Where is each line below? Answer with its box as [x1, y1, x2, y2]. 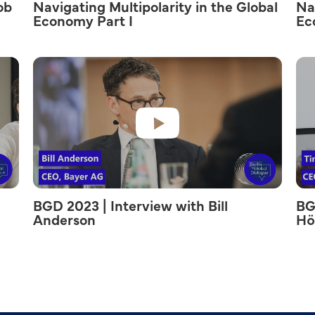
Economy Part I [33, 15, 134, 29]
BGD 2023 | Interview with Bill [33, 200, 229, 214]
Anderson [33, 214, 96, 228]
